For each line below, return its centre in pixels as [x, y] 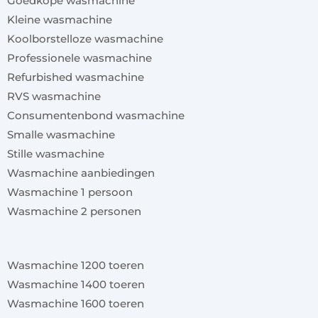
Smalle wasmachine [61, 135]
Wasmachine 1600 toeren [76, 304]
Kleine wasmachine [60, 20]
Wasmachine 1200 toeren [76, 265]
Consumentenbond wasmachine [96, 116]
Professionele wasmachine [79, 58]
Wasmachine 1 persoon [70, 192]
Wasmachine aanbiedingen [81, 173]
